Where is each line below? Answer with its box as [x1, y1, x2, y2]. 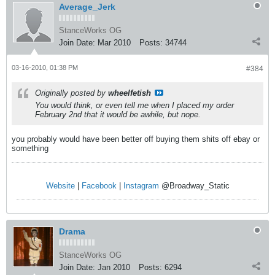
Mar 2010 [98, 38, 131, 47]
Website [45, 181, 75, 190]
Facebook [81, 181, 117, 190]
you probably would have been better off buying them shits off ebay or [12, 134, 260, 144]
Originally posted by [35, 88, 108, 98]
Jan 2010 [98, 263, 130, 272]
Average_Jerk [59, 2, 115, 12]
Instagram [123, 181, 159, 190]
